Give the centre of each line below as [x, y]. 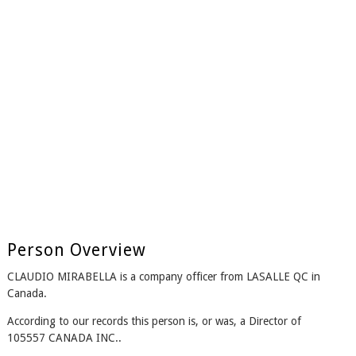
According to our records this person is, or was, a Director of [154, 321]
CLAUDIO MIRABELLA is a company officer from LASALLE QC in [163, 277]
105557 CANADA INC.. [64, 338]
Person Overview [76, 250]
